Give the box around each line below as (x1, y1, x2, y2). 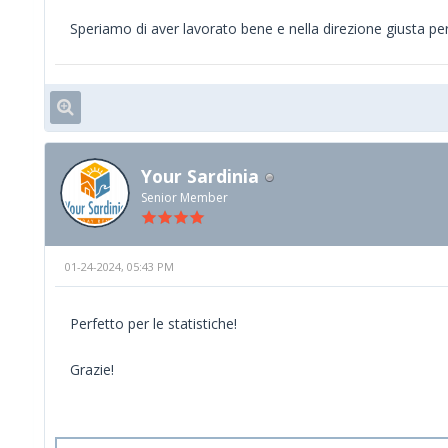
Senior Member (141, 189, 228, 207)
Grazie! (70, 359, 114, 379)
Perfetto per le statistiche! (70, 313, 237, 333)
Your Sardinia (141, 164, 259, 189)
